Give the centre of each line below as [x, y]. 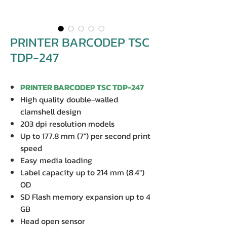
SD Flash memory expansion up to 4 [85, 197]
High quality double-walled [69, 99]
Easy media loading [56, 160]
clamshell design [51, 111]
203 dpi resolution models [67, 124]
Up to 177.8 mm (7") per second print [85, 136]
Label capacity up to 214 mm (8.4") [82, 172]
